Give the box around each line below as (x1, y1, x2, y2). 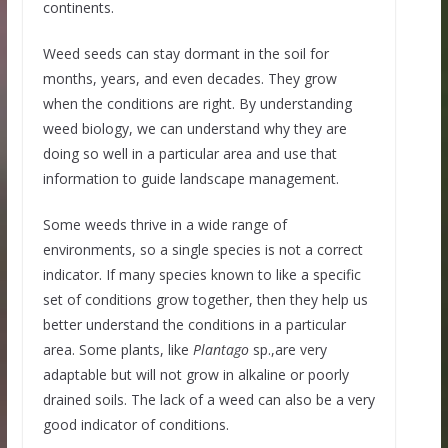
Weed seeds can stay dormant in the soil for (42, 44, 329, 64)
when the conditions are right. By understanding (42, 94, 352, 114)
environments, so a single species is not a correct (42, 240, 363, 260)
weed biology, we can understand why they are (42, 119, 347, 139)
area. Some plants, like (42, 340, 193, 360)
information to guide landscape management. (42, 169, 339, 189)
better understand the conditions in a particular (42, 315, 346, 335)
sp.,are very (248, 340, 327, 360)
